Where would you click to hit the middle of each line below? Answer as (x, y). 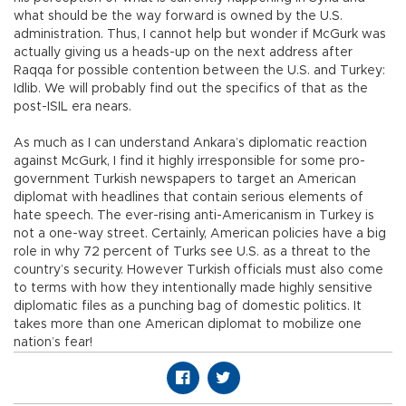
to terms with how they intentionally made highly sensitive (193, 289)
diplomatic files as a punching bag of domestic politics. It (188, 307)
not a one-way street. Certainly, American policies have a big (200, 234)
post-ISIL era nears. (74, 107)
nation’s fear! (53, 343)
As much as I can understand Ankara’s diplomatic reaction (190, 144)
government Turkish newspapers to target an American (185, 180)
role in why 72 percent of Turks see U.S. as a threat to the (192, 252)
